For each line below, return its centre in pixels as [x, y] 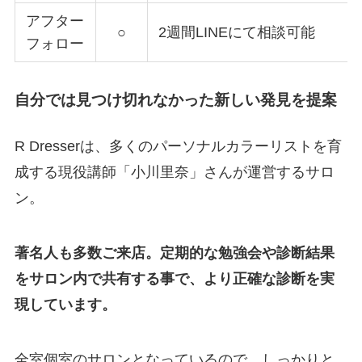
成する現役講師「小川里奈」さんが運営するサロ [174, 173]
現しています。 [65, 304]
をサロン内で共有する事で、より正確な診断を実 [174, 278]
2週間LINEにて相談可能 [237, 33]
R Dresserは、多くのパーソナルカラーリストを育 [178, 147]
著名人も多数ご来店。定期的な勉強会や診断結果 [174, 253]
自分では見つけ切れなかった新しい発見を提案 [175, 99]
